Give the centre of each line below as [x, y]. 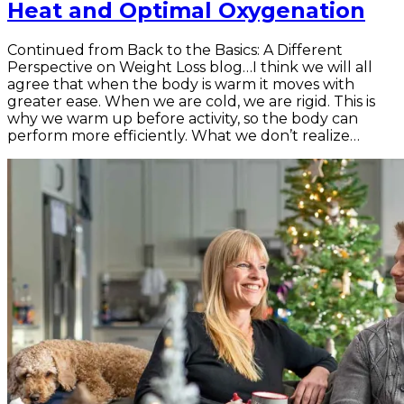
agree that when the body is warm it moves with [181, 84]
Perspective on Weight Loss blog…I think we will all [190, 67]
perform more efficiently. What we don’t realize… [184, 135]
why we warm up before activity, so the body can [183, 118]
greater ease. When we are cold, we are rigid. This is [191, 101]
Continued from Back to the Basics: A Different [175, 50]
